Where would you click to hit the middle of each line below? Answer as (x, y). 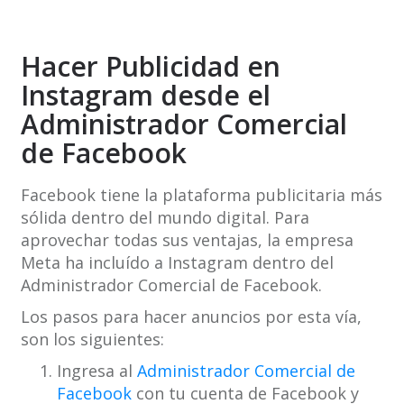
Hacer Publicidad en (150, 67)
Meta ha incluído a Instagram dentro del (177, 263)
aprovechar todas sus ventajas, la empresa (187, 240)
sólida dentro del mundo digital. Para (165, 218)
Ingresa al (96, 371)
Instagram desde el (145, 96)
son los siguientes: (92, 340)
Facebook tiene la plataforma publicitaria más (201, 195)
